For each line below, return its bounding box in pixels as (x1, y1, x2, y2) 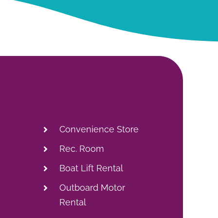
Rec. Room (59, 143, 104, 154)
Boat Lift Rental (59, 163, 123, 173)
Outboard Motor (59, 182, 125, 193)
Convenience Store (59, 124, 139, 134)
